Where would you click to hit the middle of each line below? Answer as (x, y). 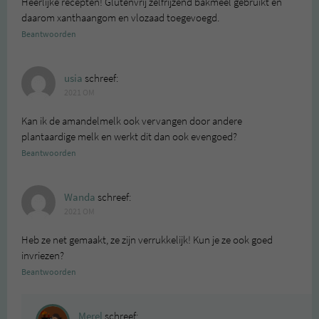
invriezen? (43, 255)
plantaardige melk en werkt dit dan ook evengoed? (129, 136)
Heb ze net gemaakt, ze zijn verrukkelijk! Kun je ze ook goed (147, 240)
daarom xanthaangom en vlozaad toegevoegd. (120, 17)
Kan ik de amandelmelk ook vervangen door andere (132, 121)
